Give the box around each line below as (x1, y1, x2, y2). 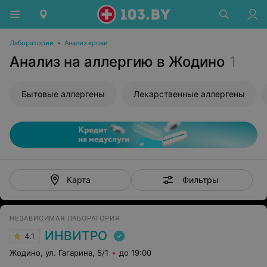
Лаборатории (10, 39, 54, 47)
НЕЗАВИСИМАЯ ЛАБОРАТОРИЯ (10, 214, 120, 222)
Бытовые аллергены (21, 89, 105, 99)
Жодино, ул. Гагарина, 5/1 (10, 248, 108, 257)
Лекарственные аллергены (133, 89, 245, 99)
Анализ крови (64, 39, 108, 47)
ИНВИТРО (45, 228, 107, 243)
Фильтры (182, 174, 219, 185)
